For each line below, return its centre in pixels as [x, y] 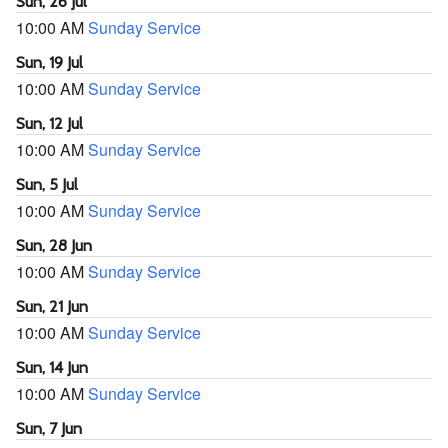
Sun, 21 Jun [52, 306]
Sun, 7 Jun [49, 428]
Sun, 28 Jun [54, 245]
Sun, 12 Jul [49, 123]
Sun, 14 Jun [52, 367]
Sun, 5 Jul [47, 184]
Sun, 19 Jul [49, 62]
